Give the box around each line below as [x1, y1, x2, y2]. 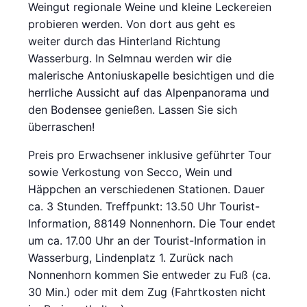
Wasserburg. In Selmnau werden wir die [28, 51, 232, 66]
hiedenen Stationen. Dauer [128, 182, 265, 197]
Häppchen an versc [28, 182, 129, 197]
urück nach [176, 251, 234, 265]
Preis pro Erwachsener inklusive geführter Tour [28, 148, 272, 162]
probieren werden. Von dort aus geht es [28, 17, 236, 32]
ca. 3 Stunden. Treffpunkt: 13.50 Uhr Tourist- [28, 199, 260, 214]
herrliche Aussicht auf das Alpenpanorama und [28, 86, 270, 100]
